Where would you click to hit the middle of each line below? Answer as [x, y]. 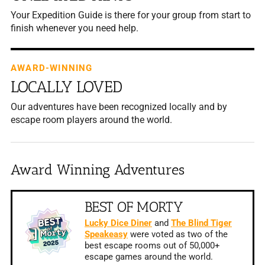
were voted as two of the [177, 234]
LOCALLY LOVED [66, 87]
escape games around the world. [148, 257]
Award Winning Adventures [97, 169]
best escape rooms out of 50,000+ [152, 245]
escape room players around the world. [91, 119]
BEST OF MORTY [133, 206]
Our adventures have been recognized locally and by [119, 106]
